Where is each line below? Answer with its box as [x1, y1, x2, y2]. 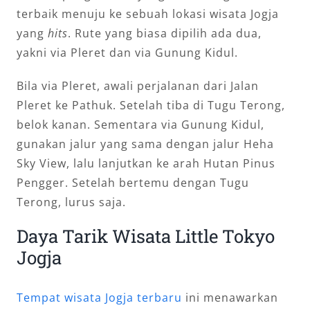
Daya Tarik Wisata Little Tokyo [17, 224, 275, 248]
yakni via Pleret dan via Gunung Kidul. [17, 44, 238, 60]
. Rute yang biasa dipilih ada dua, [68, 25, 262, 41]
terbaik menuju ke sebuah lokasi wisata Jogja [17, 6, 279, 21]
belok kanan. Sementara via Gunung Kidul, [17, 116, 264, 132]
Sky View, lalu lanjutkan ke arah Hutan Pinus [17, 155, 275, 171]
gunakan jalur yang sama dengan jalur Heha [17, 136, 274, 152]
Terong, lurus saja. [17, 194, 126, 210]
